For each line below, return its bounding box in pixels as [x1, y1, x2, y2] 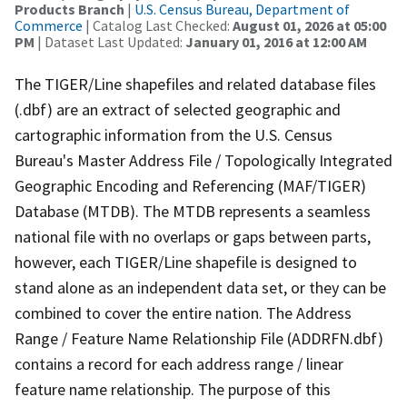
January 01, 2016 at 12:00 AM [185, 32, 367, 51]
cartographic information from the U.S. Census [15, 124, 333, 145]
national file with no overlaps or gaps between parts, [15, 225, 371, 247]
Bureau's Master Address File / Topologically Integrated [15, 149, 392, 171]
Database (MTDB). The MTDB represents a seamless [15, 200, 371, 222]
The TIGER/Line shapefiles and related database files [15, 73, 376, 94]
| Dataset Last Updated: [35, 32, 185, 51]
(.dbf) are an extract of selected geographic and [15, 98, 341, 120]
